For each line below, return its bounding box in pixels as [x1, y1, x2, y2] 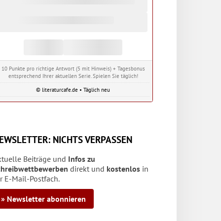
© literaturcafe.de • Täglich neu [36, 86, 110, 93]
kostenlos [107, 163, 140, 174]
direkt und [68, 163, 107, 174]
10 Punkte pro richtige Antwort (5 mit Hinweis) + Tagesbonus [1, 65, 145, 72]
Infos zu [68, 153, 95, 164]
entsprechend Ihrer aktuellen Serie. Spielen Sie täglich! [8, 72, 138, 79]
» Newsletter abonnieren [1, 193, 86, 204]
